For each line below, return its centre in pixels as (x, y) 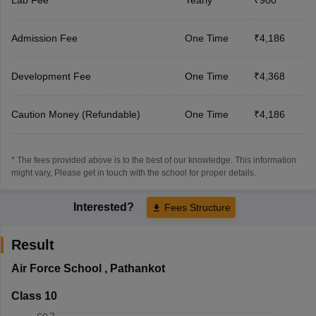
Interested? (105, 207)
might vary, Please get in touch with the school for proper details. (133, 172)
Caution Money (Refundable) (75, 114)
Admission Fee (44, 38)
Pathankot (137, 268)
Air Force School (56, 268)
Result (32, 244)
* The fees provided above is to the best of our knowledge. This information (153, 160)
